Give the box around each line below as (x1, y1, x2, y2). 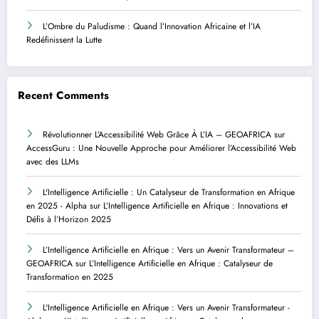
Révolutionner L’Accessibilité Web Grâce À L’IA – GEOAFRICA (43, 128, 271, 142)
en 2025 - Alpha (26, 199, 87, 213)
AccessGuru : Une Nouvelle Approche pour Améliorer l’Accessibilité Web (26, 142, 296, 155)
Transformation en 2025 (26, 271, 113, 284)
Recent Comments (18, 87, 109, 103)
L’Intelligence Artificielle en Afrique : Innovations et (103, 199, 288, 213)
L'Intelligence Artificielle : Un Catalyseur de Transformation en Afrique (43, 186, 295, 199)
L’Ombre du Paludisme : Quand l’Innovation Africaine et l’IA (43, 20, 261, 33)
